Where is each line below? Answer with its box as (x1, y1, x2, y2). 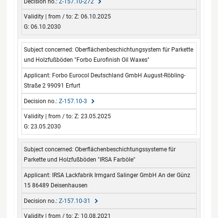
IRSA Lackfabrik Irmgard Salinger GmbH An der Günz (52, 171, 191, 179)
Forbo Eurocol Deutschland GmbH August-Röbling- (52, 72, 186, 79)
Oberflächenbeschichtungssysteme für (75, 146, 176, 153)
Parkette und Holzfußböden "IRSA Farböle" (24, 156, 136, 163)
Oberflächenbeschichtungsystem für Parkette (75, 46, 194, 54)
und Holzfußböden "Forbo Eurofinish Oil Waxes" (24, 56, 150, 64)
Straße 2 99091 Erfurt (24, 82, 81, 89)
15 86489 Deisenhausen (24, 182, 88, 189)
